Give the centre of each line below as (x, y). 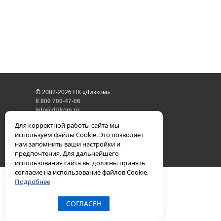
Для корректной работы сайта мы (67, 125)
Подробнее (33, 182)
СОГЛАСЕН (84, 203)
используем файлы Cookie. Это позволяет (79, 135)
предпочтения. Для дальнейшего (67, 153)
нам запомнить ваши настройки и (68, 144)
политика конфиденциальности (83, 119)
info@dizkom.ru (57, 110)
